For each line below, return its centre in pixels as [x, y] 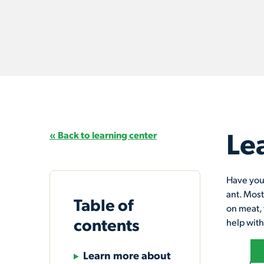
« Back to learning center [103, 135]
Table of [104, 204]
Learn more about [127, 255]
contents [107, 224]
